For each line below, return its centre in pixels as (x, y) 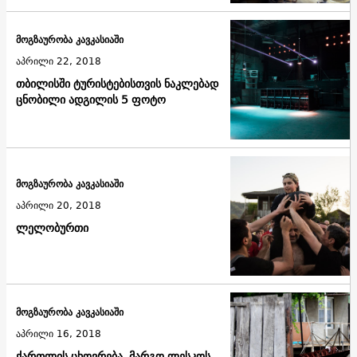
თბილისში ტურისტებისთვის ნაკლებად (117, 84)
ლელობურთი (52, 228)
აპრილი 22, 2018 (59, 61)
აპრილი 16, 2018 (59, 334)
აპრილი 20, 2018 (59, 206)
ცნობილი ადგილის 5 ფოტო (91, 100)
